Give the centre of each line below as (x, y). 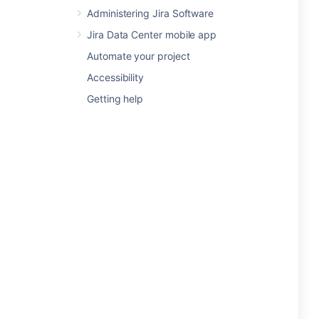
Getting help (115, 99)
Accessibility (116, 77)
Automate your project (138, 56)
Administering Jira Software (151, 13)
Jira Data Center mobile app (152, 35)
